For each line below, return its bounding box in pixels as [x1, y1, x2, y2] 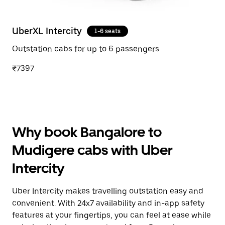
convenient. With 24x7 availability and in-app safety [12, 198, 204, 208]
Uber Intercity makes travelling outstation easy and [12, 186, 203, 196]
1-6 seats [94, 28, 121, 35]
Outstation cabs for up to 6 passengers [12, 44, 159, 54]
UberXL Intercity [12, 26, 82, 36]
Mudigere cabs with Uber [12, 142, 173, 159]
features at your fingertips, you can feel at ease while [12, 210, 211, 220]
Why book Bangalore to [12, 124, 162, 141]
